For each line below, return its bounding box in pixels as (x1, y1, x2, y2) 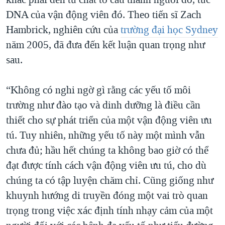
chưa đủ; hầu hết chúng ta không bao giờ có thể (6, 143, 208, 158)
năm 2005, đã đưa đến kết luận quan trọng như (6, 38, 205, 52)
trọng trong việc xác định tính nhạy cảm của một (6, 203, 213, 218)
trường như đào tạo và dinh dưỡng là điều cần (6, 98, 200, 113)
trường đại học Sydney (121, 23, 218, 37)
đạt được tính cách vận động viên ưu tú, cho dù (6, 158, 206, 173)
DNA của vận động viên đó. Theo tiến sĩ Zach (6, 8, 201, 22)
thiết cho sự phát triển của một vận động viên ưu (6, 113, 212, 128)
